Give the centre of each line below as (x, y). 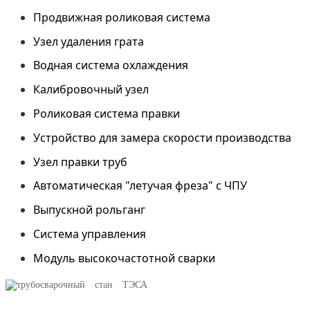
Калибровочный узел (92, 90)
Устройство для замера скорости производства (162, 137)
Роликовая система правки (107, 114)
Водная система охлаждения (111, 65)
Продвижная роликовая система (122, 17)
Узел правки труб (80, 162)
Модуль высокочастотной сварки (124, 258)
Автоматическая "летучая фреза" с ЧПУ (140, 186)
